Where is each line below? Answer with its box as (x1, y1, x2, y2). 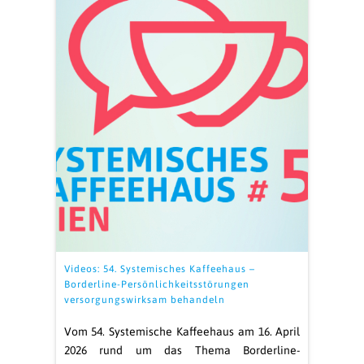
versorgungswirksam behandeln (63, 294, 225, 305)
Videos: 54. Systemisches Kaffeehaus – (63, 263, 255, 275)
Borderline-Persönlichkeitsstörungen (63, 279, 249, 290)
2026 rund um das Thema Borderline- (63, 344, 301, 357)
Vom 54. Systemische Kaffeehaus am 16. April (63, 325, 301, 338)
